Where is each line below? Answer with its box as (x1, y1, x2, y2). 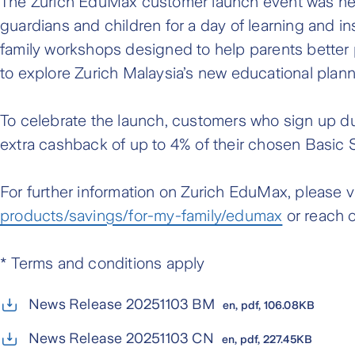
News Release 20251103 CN (29, 330, 214, 346)
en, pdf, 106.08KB (222, 298, 315, 311)
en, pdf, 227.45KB (221, 332, 313, 345)
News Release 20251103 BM (29, 296, 215, 312)
